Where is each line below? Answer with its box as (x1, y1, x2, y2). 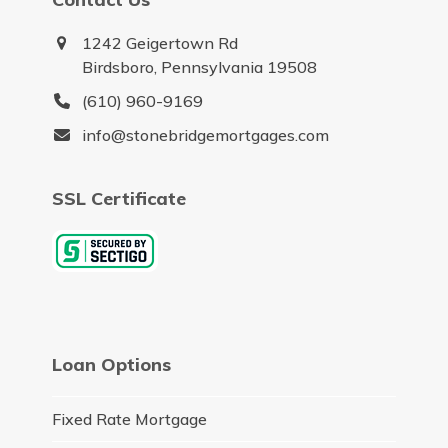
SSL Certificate (51, 187, 186, 211)
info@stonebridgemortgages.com (81, 125, 329, 146)
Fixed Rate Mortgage (51, 409, 207, 430)
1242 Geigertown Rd (81, 33, 238, 54)
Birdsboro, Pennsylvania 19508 (81, 57, 317, 78)
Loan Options (51, 353, 171, 377)
